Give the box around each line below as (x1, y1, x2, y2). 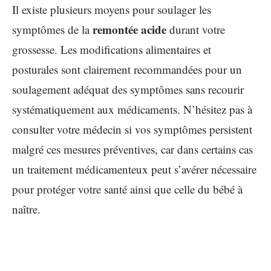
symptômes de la (12, 22, 93, 37)
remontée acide (93, 21, 166, 38)
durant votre (166, 22, 225, 37)
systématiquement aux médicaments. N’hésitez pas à (12, 102, 252, 117)
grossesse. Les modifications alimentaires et (12, 42, 211, 57)
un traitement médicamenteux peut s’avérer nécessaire (12, 162, 256, 177)
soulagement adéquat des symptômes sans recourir (12, 82, 244, 97)
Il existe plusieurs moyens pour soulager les (12, 2, 211, 17)
